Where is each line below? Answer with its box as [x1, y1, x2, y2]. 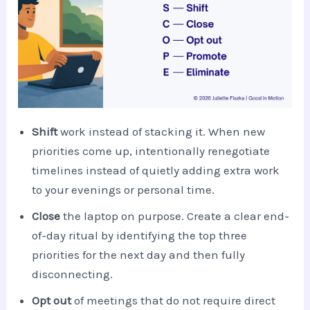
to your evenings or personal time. [32, 183, 215, 197]
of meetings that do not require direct [71, 293, 276, 308]
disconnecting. [32, 267, 113, 282]
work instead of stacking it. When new [57, 125, 266, 139]
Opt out [32, 293, 72, 308]
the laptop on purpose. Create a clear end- [60, 209, 290, 224]
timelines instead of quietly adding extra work [32, 163, 280, 178]
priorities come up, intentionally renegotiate [32, 144, 271, 158]
